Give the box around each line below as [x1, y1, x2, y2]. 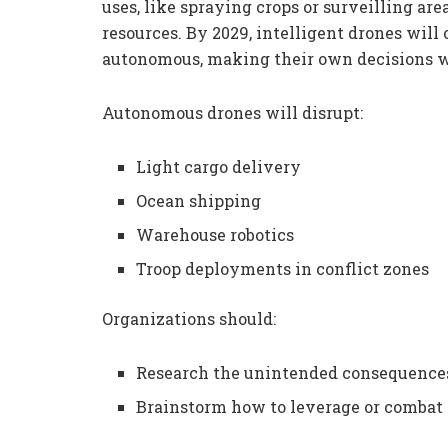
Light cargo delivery [136, 156, 302, 178]
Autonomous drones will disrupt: [102, 102, 363, 124]
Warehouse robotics [136, 224, 295, 246]
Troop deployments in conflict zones [136, 258, 430, 280]
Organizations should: [102, 308, 276, 330]
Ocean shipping [136, 190, 262, 212]
